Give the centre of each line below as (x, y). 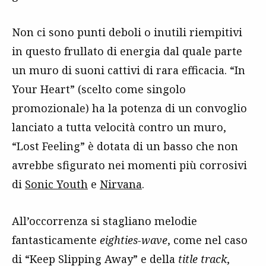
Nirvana (121, 184)
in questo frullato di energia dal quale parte (127, 51)
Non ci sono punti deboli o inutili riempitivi (127, 32)
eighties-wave (134, 240)
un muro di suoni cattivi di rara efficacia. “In (129, 70)
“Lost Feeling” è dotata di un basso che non (125, 146)
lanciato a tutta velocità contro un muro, (119, 127)
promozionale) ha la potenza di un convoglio (129, 108)
